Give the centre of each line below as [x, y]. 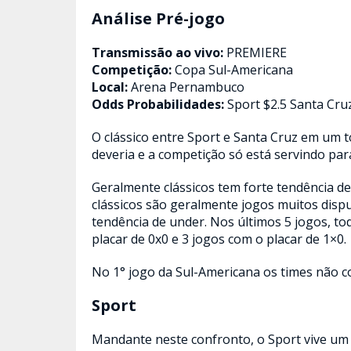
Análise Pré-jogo [158, 18]
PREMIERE [257, 52]
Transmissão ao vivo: [159, 52]
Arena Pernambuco [188, 87]
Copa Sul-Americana [234, 70]
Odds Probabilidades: [159, 104]
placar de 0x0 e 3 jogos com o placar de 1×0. [219, 239]
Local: [111, 87]
